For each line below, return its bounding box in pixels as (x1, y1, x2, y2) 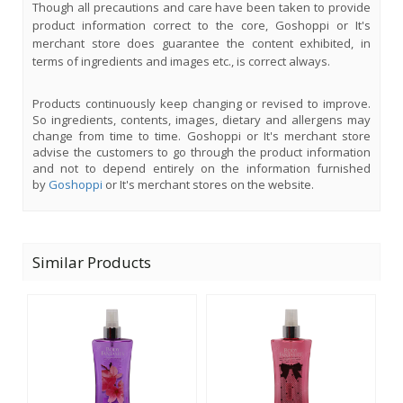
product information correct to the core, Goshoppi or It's (32, 16, 371, 33)
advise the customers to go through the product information (32, 143, 371, 160)
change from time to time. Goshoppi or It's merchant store (32, 127, 371, 144)
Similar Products (32, 251, 151, 273)
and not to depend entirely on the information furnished (32, 159, 371, 176)
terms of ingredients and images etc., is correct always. (32, 52, 333, 69)
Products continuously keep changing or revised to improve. (32, 94, 371, 112)
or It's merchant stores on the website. (103, 175, 314, 193)
